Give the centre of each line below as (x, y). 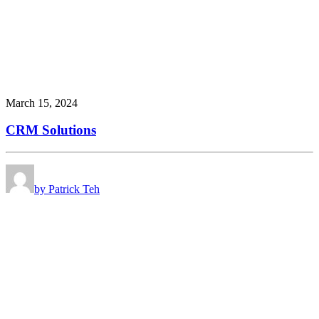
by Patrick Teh (67, 189)
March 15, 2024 (42, 103)
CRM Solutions (51, 130)
